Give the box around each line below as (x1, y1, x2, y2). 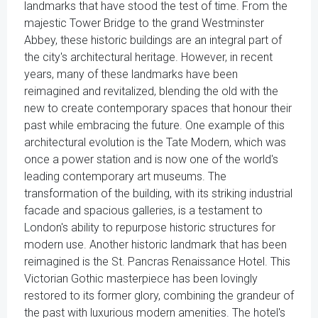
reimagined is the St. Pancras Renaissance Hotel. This (24, 255, 290, 268)
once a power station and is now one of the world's (24, 153, 278, 166)
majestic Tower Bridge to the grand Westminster (24, 16, 264, 30)
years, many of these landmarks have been (24, 67, 238, 81)
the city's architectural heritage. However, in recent (24, 50, 273, 64)
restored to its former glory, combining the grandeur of (24, 289, 294, 302)
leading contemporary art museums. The (24, 170, 226, 183)
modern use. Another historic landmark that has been (24, 238, 287, 251)
